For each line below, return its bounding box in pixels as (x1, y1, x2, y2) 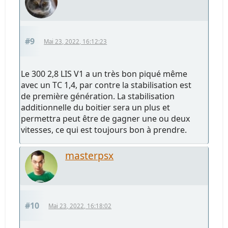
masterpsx (65, 148, 114, 162)
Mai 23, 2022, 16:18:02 (48, 202, 112, 210)
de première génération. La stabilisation (21, 90, 175, 102)
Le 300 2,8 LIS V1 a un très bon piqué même (21, 68, 188, 79)
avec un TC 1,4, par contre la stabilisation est (21, 79, 192, 91)
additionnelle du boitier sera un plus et (21, 101, 170, 113)
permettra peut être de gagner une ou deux (21, 112, 190, 124)
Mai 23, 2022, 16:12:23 (44, 37, 107, 45)
